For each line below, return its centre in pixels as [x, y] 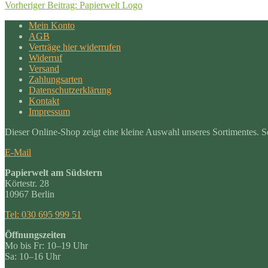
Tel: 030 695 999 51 [43, 214]
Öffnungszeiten [35, 234]
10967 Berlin [30, 194]
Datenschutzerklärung [70, 90]
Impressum [49, 111]
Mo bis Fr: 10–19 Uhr [46, 245]
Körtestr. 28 [27, 183]
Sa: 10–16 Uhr [33, 256]
